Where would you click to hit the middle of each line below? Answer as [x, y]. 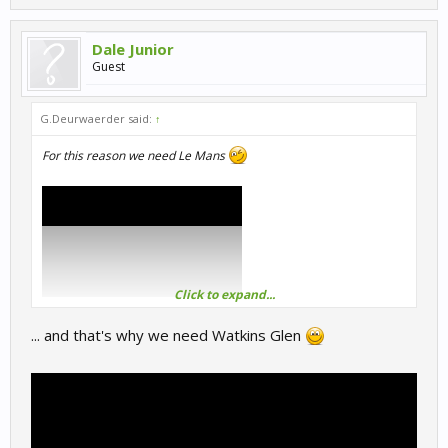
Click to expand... [224, 294]
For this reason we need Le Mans [135, 155]
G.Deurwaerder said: [97, 118]
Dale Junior [133, 49]
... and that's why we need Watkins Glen [168, 335]
